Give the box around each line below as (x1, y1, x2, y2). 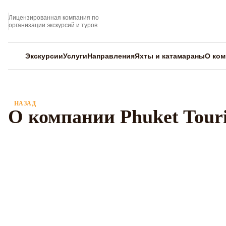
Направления (87, 52, 135, 60)
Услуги (63, 52, 87, 60)
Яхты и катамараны (135, 52, 205, 60)
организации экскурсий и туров (9, 21, 97, 29)
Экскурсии (25, 52, 63, 60)
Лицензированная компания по (9, 14, 99, 21)
